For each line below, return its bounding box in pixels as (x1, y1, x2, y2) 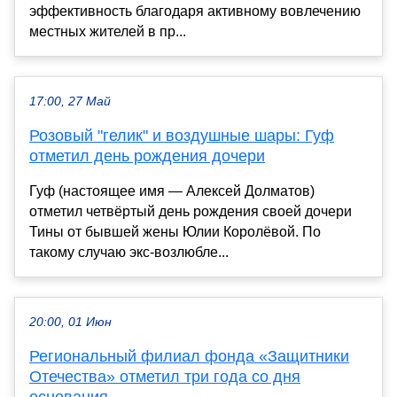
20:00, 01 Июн (29, 315, 112, 329)
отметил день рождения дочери (29, 146, 265, 165)
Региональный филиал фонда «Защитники (29, 346, 349, 365)
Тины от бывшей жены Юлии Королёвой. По (29, 223, 321, 239)
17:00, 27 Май (29, 94, 111, 108)
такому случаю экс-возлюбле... (29, 244, 229, 260)
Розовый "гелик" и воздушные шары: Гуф (29, 126, 334, 144)
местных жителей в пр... (29, 23, 186, 39)
